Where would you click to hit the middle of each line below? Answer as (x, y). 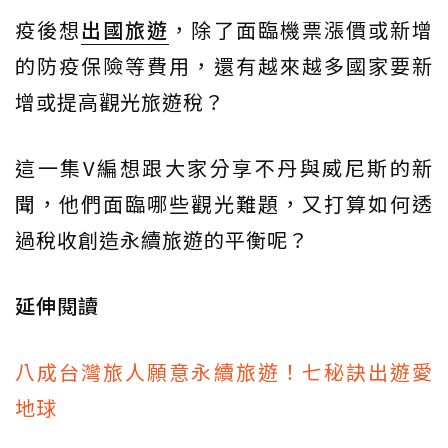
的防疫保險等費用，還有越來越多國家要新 (224, 66)
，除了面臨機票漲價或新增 (301, 30)
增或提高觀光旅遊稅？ (120, 102)
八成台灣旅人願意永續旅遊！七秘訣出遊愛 (224, 372)
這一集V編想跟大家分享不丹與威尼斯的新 (224, 168)
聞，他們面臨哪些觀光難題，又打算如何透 (224, 204)
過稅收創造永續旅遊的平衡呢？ (162, 240)
